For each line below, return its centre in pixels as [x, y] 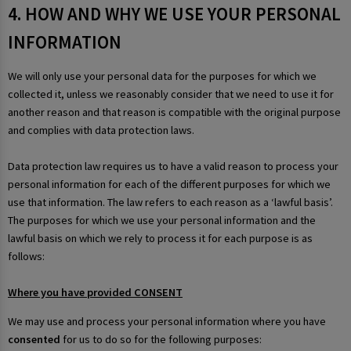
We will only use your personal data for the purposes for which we [162, 76]
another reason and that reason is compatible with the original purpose [174, 112]
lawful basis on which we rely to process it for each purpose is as [160, 239]
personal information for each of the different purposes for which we [169, 185]
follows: [26, 257]
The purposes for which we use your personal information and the [162, 221]
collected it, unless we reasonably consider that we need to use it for [171, 94]
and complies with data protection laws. [101, 130]
